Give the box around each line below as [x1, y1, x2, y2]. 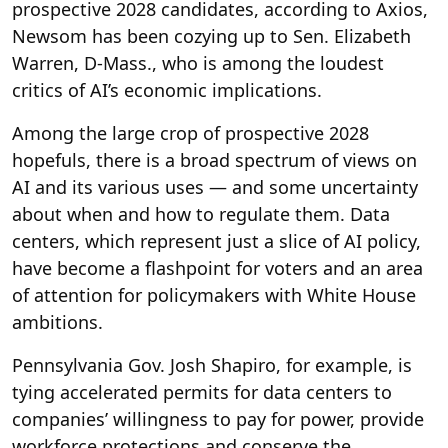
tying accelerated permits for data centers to [12, 379, 392, 404]
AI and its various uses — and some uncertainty [12, 174, 418, 199]
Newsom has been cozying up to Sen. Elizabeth [12, 23, 411, 48]
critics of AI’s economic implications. [12, 77, 322, 102]
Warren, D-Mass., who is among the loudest [12, 50, 384, 75]
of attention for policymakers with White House [12, 282, 416, 307]
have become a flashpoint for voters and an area [12, 255, 423, 280]
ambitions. [12, 309, 103, 334]
